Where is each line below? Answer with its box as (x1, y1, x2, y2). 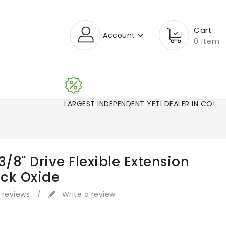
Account (103, 30, 135, 41)
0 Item (194, 36, 220, 47)
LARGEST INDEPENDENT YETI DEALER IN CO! (64, 99, 215, 109)
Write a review (60, 189, 116, 200)
